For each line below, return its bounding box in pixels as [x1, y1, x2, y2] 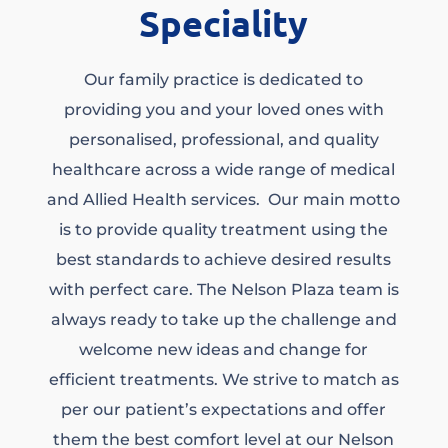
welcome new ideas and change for [79, 340, 369, 359]
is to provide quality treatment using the [59, 220, 389, 239]
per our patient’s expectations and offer [61, 400, 387, 419]
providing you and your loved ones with [63, 100, 384, 119]
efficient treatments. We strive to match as [48, 370, 399, 389]
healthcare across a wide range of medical [52, 160, 396, 179]
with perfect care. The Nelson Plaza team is [48, 280, 399, 299]
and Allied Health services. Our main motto [47, 190, 401, 209]
